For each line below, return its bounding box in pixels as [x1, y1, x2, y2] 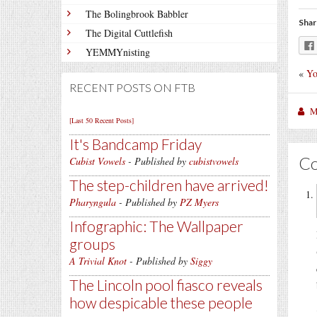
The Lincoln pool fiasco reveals [69, 276, 263, 294]
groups [69, 235, 115, 253]
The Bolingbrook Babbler [86, 7, 188, 21]
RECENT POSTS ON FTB [69, 81, 195, 94]
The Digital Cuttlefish [86, 26, 173, 40]
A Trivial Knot [69, 254, 127, 267]
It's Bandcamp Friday [69, 135, 202, 153]
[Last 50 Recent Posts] [69, 115, 134, 125]
